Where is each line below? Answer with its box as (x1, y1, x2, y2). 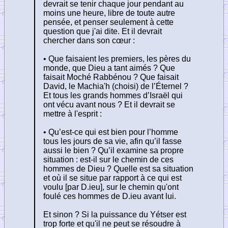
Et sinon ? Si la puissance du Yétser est (43, 210, 186, 219)
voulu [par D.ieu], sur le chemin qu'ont (43, 182, 179, 191)
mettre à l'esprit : (43, 109, 102, 118)
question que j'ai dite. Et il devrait (43, 26, 162, 36)
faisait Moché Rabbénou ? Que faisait (43, 72, 179, 81)
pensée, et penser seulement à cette (43, 17, 174, 26)
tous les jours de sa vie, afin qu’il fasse (43, 136, 182, 146)
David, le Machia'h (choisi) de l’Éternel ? (43, 81, 188, 91)
